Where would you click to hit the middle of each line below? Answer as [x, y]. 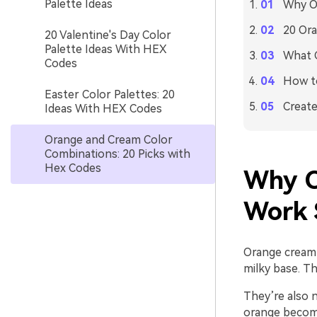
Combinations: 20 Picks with [117, 154]
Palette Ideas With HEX [106, 49]
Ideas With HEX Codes [103, 109]
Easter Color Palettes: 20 [110, 94]
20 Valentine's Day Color [108, 35]
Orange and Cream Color [109, 140]
